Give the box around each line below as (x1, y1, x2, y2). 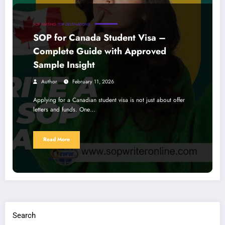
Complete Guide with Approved (33, 44, 166, 58)
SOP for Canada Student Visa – (33, 31, 166, 44)
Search (13, 211, 36, 220)
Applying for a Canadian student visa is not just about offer (33, 95, 185, 104)
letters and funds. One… (33, 104, 95, 114)
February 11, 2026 (72, 77, 114, 85)
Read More (43, 136, 70, 144)
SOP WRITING (33, 21, 56, 27)
